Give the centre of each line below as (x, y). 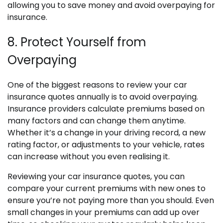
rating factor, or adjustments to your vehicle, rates (106, 145)
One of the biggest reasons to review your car (97, 85)
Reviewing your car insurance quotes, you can (96, 177)
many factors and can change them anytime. (97, 121)
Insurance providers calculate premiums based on (106, 109)
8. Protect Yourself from (77, 42)
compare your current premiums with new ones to (107, 189)
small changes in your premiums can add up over (104, 213)
